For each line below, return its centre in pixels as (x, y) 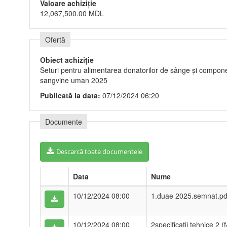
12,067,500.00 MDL (72, 13)
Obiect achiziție (67, 60)
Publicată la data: (71, 95)
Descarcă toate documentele (99, 152)
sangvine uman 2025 (74, 80)
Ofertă (55, 40)
